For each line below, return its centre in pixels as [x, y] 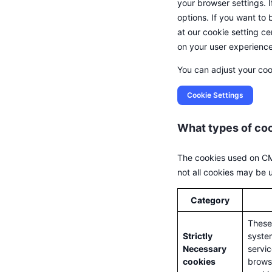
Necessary [205, 249]
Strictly [198, 236]
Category [210, 200]
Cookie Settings [215, 95]
